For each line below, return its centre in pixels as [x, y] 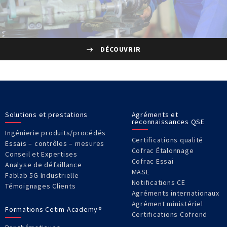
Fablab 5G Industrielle [42, 176]
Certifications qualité [167, 140]
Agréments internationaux [175, 193]
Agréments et [155, 115]
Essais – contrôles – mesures [55, 144]
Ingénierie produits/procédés [55, 133]
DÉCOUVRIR [120, 49]
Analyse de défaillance [44, 165]
